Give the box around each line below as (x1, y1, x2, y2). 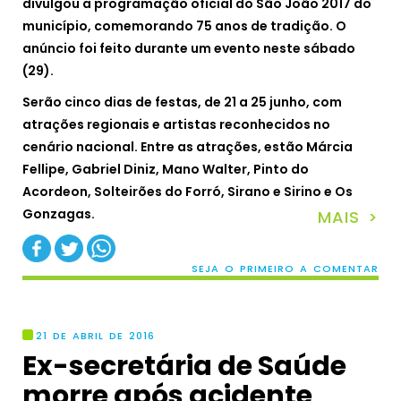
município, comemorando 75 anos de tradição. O (22, 17, 346, 36)
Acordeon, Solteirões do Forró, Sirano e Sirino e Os (22, 183, 353, 201)
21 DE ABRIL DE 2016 (36, 328, 155, 344)
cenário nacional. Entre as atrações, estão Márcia (22, 138, 353, 157)
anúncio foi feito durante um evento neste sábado (22, 39, 355, 58)
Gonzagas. (22, 205, 95, 224)
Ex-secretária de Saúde (22, 347, 346, 386)
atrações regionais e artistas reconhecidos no (22, 115, 330, 134)
